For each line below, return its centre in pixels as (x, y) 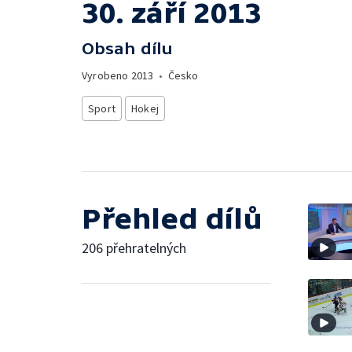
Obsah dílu (127, 48)
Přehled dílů (172, 218)
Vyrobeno (106, 75)
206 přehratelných (134, 247)
